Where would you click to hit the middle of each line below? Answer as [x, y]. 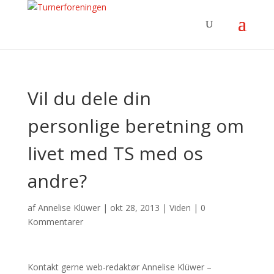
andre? [57, 181]
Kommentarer [55, 222]
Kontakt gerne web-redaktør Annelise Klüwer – [119, 267]
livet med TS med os [115, 153]
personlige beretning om [135, 126]
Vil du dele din [89, 98]
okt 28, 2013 [135, 208]
